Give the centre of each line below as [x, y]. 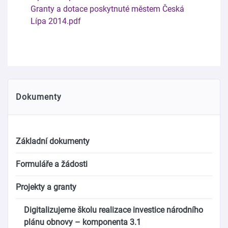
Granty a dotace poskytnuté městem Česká [107, 9]
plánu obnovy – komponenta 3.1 [82, 222]
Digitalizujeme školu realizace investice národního [113, 210]
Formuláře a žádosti [52, 164]
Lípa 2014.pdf [56, 21]
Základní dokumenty [53, 141]
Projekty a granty [46, 187]
